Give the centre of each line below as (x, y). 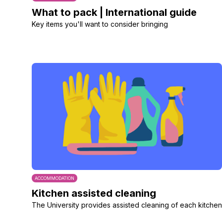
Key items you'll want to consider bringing (100, 24)
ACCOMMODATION (55, 178)
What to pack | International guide (114, 12)
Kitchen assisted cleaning (94, 193)
